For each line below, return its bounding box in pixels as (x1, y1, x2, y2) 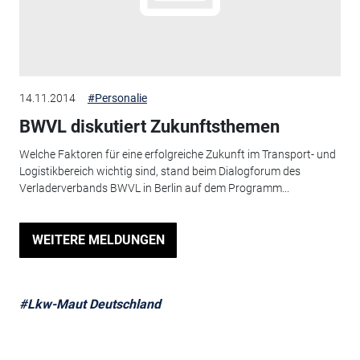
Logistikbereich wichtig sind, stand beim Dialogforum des (18, 164, 301, 178)
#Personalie (87, 92, 147, 105)
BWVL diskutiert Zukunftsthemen (18, 117, 280, 137)
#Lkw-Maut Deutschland (18, 296, 161, 312)
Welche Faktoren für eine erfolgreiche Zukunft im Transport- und (18, 147, 336, 161)
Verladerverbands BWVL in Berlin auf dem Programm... (18, 181, 289, 194)
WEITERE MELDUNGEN (31, 232, 165, 248)
